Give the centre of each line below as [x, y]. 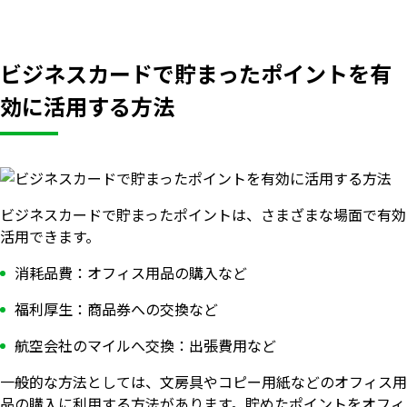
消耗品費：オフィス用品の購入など [131, 273]
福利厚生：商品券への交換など [116, 309]
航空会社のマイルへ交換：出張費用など [145, 346]
